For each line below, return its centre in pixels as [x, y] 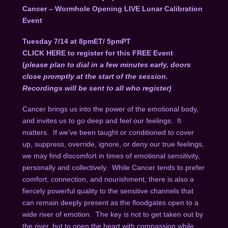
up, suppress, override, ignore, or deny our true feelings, [113, 144]
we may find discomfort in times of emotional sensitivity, [111, 156]
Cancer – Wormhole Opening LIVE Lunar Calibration [112, 8]
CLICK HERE [45, 53]
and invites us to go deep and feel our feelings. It [102, 121]
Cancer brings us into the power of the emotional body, [110, 109]
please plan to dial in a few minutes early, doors [108, 65]
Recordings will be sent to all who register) [97, 88]
